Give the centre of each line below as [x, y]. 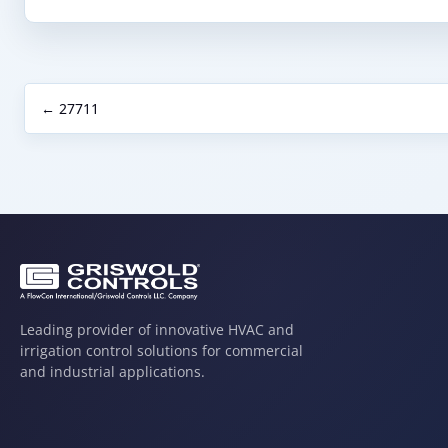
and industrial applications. [112, 372]
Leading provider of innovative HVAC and [157, 330]
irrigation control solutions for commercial [161, 351]
